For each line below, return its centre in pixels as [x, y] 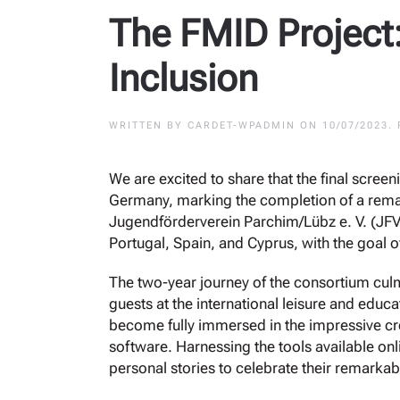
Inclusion [183, 78]
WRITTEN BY [148, 125]
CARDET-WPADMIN [242, 125]
